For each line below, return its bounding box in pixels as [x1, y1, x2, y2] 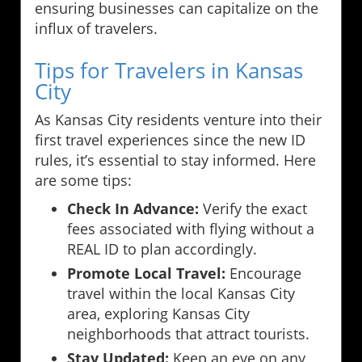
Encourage [225, 263, 301, 283]
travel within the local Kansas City [67, 283, 295, 303]
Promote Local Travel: [67, 263, 225, 283]
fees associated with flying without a [67, 218, 314, 238]
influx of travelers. [35, 18, 158, 38]
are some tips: [35, 170, 132, 190]
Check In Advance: [67, 198, 199, 218]
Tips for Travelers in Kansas [35, 55, 303, 85]
